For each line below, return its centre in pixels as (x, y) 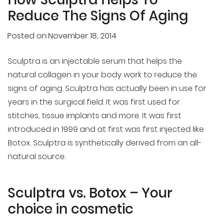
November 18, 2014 (82, 36)
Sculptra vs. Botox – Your (90, 193)
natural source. (37, 156)
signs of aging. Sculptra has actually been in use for (107, 88)
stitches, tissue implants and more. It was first (95, 115)
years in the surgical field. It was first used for (94, 102)
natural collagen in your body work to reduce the (102, 74)
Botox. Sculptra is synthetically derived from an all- (105, 143)
